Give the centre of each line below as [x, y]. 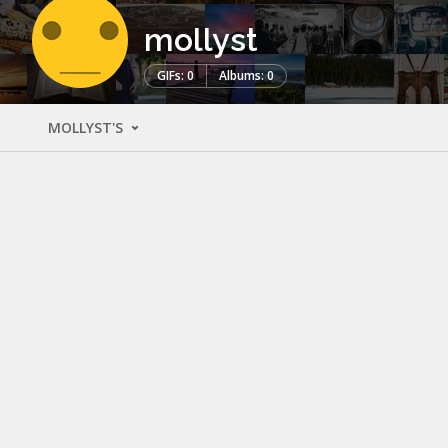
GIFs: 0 [175, 75]
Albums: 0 [246, 75]
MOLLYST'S [87, 127]
